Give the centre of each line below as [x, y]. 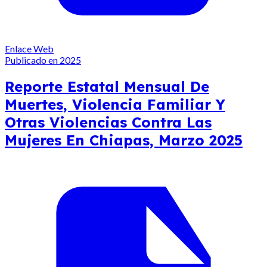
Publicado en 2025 [43, 60]
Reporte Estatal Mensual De [107, 87]
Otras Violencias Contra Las [108, 122]
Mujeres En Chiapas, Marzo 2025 [124, 140]
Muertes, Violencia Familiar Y [115, 105]
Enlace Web [29, 49]
